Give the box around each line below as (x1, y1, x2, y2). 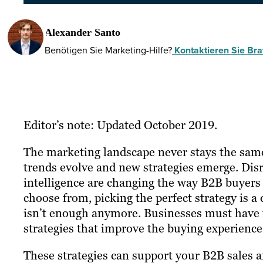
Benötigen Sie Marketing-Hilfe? (45, 43, 172, 56)
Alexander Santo (45, 26, 120, 38)
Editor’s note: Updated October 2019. (23, 117, 217, 133)
